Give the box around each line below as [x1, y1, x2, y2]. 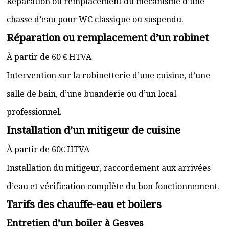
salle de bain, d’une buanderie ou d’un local [7, 89, 176, 99]
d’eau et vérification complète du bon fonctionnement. [7, 181, 219, 191]
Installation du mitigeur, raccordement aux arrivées [7, 163, 211, 173]
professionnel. [7, 107, 62, 117]
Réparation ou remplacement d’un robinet [7, 32, 209, 44]
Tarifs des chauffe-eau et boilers [7, 198, 162, 211]
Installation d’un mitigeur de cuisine [7, 124, 180, 136]
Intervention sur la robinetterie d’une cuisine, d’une [7, 71, 210, 80]
